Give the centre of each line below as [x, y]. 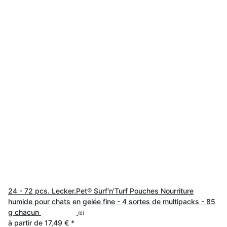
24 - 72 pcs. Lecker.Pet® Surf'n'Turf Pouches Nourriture [101, 191]
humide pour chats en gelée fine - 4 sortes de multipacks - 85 [112, 201]
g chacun [24, 212]
